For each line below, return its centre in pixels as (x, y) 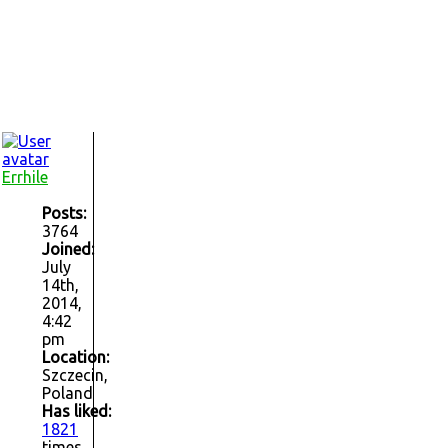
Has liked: (76, 411)
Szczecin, (75, 375)
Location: (75, 357)
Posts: (64, 213)
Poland (67, 393)
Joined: (68, 249)
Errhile (25, 177)
